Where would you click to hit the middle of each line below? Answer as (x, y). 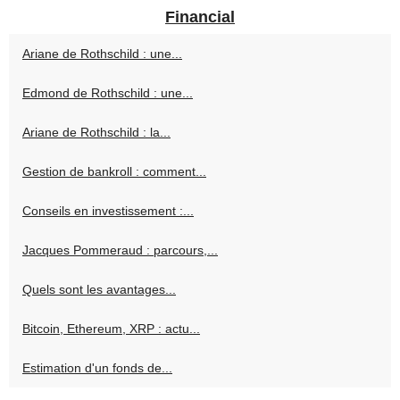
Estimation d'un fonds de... (97, 368)
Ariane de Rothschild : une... (102, 54)
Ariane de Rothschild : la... (96, 133)
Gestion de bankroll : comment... (114, 172)
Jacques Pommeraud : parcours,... (120, 250)
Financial (200, 17)
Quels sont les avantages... (99, 290)
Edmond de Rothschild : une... (108, 93)
